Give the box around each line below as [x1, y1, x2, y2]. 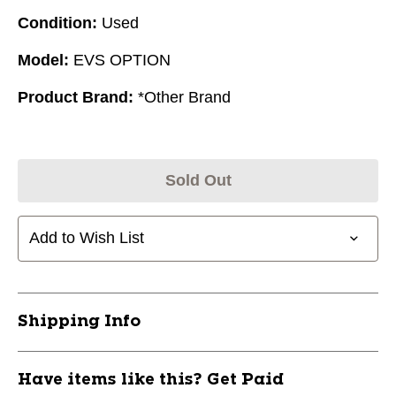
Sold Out [164, 171, 232, 189]
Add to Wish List [29, 229, 144, 247]
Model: [18, 50, 69, 69]
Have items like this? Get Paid [18, 371, 284, 388]
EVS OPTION [73, 50, 171, 69]
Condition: [18, 13, 97, 32]
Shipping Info [18, 313, 141, 330]
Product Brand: [18, 88, 133, 106]
